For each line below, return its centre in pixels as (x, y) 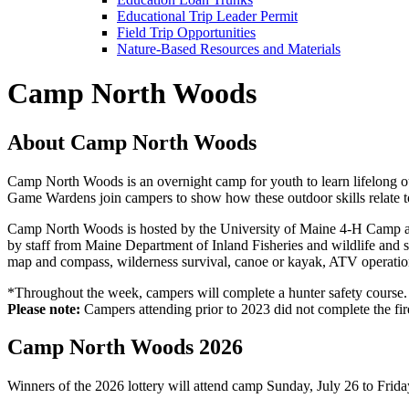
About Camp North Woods (132, 142)
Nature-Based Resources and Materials (229, 48)
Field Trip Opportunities (186, 32)
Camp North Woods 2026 (125, 347)
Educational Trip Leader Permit (207, 16)
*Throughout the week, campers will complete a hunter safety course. (207, 292)
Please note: (44, 309)
